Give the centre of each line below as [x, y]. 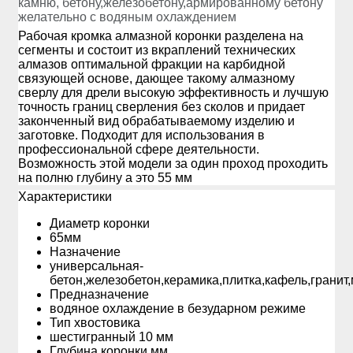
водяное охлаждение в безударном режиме [178, 308]
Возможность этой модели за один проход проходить [173, 163]
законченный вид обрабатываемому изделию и [156, 121]
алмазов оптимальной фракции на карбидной [152, 64]
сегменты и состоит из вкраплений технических [157, 50]
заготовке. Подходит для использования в [141, 135]
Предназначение [99, 294]
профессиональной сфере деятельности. [139, 149]
